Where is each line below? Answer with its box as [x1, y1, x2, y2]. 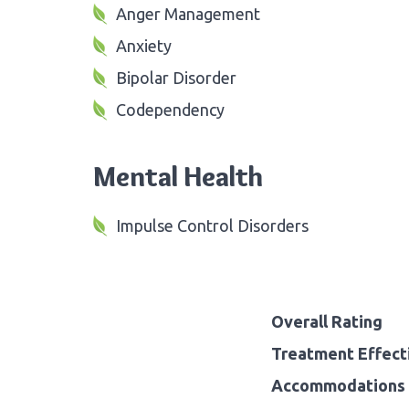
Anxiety [116, 36, 172, 55]
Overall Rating [271, 311, 383, 330]
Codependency [116, 100, 225, 119]
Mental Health [93, 159, 263, 194]
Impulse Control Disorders [116, 215, 309, 235]
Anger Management [116, 4, 260, 23]
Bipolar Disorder [116, 68, 236, 87]
